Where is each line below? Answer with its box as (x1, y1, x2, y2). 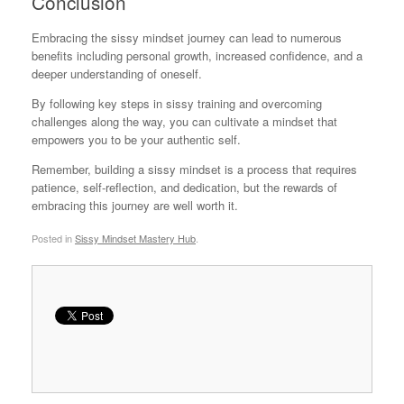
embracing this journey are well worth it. (32, 197, 238, 215)
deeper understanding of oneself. (32, 65, 202, 83)
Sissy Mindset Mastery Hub (75, 230, 196, 245)
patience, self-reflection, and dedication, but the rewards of (32, 179, 337, 197)
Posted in (32, 230, 75, 245)
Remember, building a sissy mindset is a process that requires (32, 161, 357, 179)
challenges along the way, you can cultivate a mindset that (32, 113, 337, 131)
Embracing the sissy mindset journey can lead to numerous (32, 29, 342, 47)
